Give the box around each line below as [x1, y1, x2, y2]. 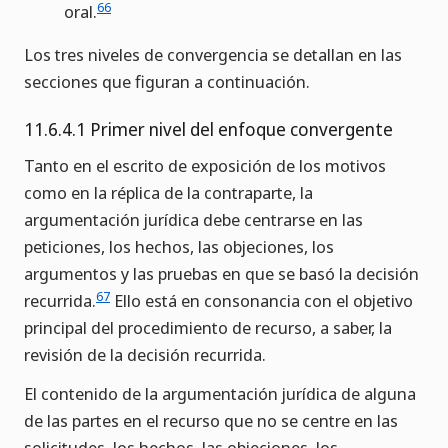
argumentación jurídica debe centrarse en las [24, 208, 363, 232]
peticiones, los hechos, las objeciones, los [24, 235, 334, 259]
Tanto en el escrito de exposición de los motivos [24, 154, 386, 178]
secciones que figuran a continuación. [24, 70, 310, 94]
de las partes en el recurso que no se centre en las [24, 409, 398, 433]
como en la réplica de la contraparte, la [24, 181, 313, 205]
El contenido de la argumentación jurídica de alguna [24, 382, 416, 406]
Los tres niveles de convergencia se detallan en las [24, 43, 402, 67]
